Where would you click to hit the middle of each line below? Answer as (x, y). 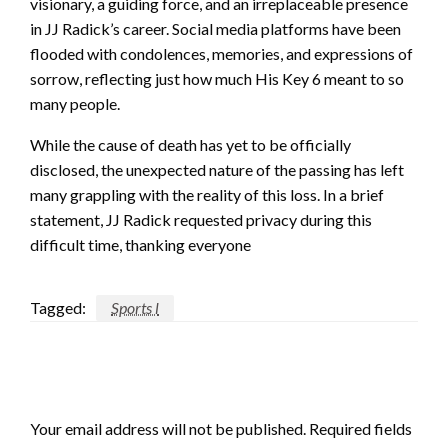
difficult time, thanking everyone (140, 244)
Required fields (360, 428)
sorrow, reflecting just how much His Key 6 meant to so (217, 78)
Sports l (135, 307)
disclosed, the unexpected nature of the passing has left (217, 169)
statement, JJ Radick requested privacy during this (201, 219)
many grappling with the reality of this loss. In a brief (207, 194)
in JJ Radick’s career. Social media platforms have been (215, 28)
